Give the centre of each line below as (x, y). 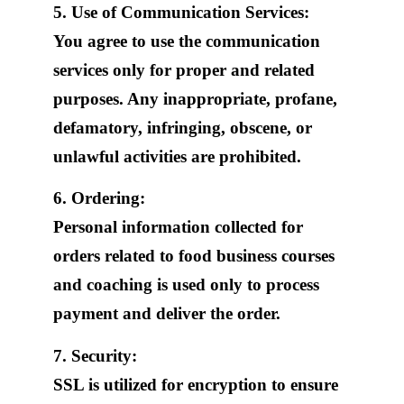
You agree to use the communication (186, 41)
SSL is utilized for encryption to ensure (195, 384)
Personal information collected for (178, 227)
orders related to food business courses (193, 256)
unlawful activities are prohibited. (177, 156)
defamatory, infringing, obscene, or (182, 128)
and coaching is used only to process (186, 285)
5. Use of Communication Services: (181, 12)
